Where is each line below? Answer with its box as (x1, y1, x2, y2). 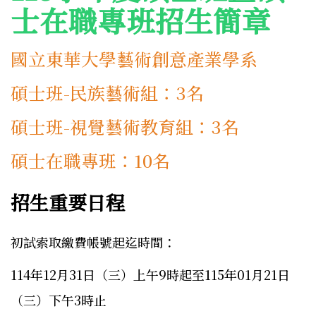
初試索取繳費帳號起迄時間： (11, 233, 176, 252)
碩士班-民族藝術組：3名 (11, 80, 204, 106)
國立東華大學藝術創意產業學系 (11, 47, 257, 72)
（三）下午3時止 (11, 291, 107, 310)
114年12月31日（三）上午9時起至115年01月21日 (11, 265, 290, 284)
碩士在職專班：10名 (11, 148, 170, 174)
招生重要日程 (11, 188, 125, 216)
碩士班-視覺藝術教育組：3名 (11, 114, 239, 140)
